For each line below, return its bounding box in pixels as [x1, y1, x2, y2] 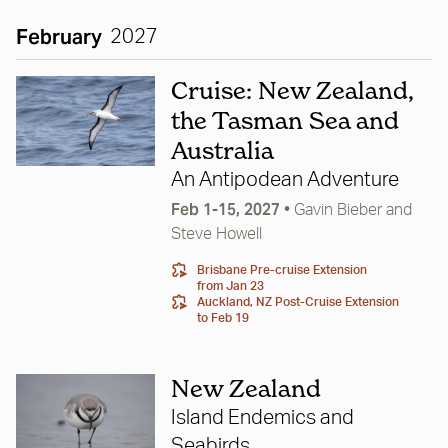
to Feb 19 [196, 312, 249, 324]
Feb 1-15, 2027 [170, 199, 280, 220]
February [16, 24, 102, 50]
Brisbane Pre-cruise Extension [196, 264, 367, 276]
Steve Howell [170, 226, 262, 242]
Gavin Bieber [293, 202, 382, 218]
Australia [170, 136, 274, 165]
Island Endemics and [170, 408, 354, 428]
